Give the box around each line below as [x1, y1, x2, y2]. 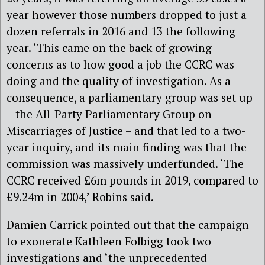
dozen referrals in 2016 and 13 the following [7, 23, 235, 38]
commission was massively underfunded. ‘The [7, 156, 244, 171]
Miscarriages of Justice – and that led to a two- [7, 122, 245, 138]
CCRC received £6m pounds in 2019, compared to [7, 172, 258, 188]
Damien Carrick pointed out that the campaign [7, 216, 249, 232]
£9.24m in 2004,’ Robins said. [7, 189, 154, 204]
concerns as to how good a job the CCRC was [7, 56, 234, 72]
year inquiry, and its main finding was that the [7, 139, 247, 154]
